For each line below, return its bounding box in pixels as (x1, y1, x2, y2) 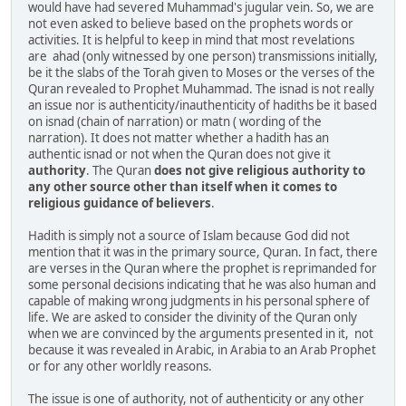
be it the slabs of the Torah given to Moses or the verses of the (28, 64, 375, 82)
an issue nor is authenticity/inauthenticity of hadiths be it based (28, 97, 377, 114)
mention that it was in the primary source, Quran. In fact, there (28, 244, 378, 261)
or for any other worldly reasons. (28, 358, 212, 375)
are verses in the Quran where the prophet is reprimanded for (28, 260, 377, 277)
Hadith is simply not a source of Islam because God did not (28, 227, 350, 245)
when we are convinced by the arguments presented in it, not (28, 325, 373, 343)
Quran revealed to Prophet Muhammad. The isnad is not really (28, 81, 374, 98)
